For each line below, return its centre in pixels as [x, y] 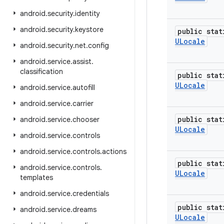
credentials [91, 193]
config [98, 45]
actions [114, 151]
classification [41, 71]
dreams [84, 209]
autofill [84, 87]
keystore [89, 29]
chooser [86, 119]
